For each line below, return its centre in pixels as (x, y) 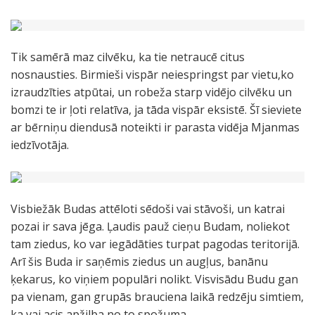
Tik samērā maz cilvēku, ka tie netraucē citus (128, 57)
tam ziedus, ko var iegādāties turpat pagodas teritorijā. (155, 244)
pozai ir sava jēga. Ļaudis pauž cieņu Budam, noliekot (150, 226)
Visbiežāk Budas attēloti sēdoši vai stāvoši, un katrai (148, 209)
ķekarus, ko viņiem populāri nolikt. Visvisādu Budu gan (154, 279)
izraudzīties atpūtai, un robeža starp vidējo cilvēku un (151, 92)
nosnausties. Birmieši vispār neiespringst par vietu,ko (152, 75)
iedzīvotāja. (40, 145)
